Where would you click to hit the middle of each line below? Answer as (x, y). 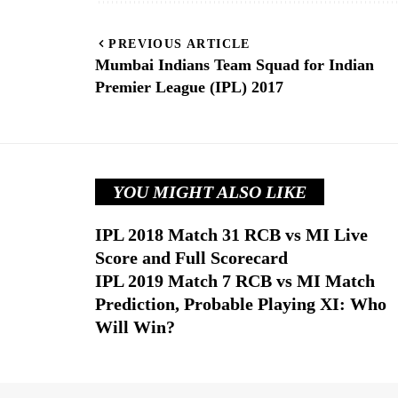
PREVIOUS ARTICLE (179, 44)
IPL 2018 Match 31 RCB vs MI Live (231, 235)
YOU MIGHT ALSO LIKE (210, 192)
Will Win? (135, 327)
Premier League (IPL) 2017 (189, 88)
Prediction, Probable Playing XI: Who (241, 304)
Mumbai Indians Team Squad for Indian (235, 65)
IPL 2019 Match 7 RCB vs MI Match (235, 281)
